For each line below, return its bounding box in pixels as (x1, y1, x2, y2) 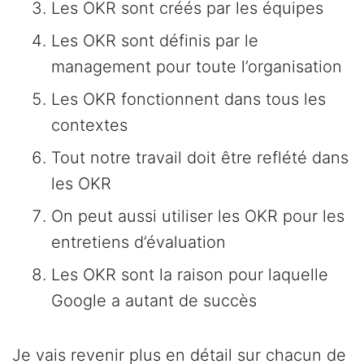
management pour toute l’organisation (51, 57, 342, 77)
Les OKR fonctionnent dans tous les (51, 89, 326, 110)
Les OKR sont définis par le (51, 31, 258, 51)
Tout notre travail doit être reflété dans (51, 148, 349, 168)
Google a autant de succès (51, 291, 257, 311)
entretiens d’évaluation (51, 232, 226, 253)
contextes (51, 115, 128, 136)
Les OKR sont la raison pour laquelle (51, 265, 328, 285)
